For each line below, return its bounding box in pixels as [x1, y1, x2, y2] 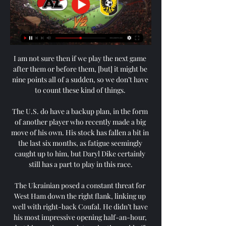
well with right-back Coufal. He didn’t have [12, 201, 148, 211]
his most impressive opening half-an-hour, [13, 212, 147, 222]
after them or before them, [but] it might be [13, 64, 147, 74]
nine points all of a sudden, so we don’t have [12, 74, 148, 84]
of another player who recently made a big [14, 117, 146, 127]
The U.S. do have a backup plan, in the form [12, 106, 148, 116]
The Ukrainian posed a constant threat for [15, 180, 145, 190]
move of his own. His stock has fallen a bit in [11, 127, 149, 137]
